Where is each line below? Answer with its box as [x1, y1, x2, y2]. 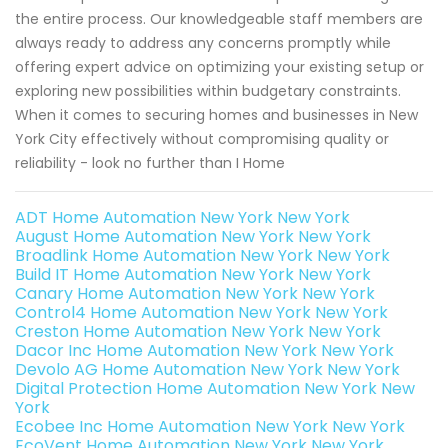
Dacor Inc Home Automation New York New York [15, 338, 394, 362]
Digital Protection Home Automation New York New [15, 376, 415, 400]
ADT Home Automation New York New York [15, 205, 350, 229]
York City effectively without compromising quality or [15, 128, 389, 149]
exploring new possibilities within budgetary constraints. [15, 80, 401, 101]
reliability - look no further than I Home [15, 152, 285, 173]
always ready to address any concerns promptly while [15, 32, 391, 53]
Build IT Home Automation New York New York [15, 262, 371, 286]
